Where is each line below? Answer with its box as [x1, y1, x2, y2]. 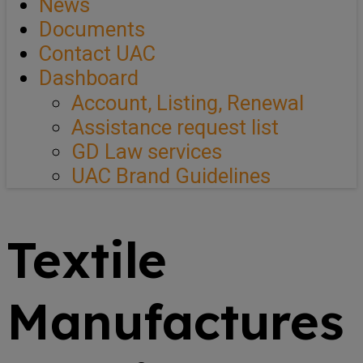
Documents [39, 16, 145, 41]
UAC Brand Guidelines [71, 163, 271, 188]
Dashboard [39, 65, 139, 90]
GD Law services [71, 139, 222, 164]
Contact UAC [39, 41, 156, 66]
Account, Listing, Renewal [71, 90, 304, 115]
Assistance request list [71, 114, 279, 139]
